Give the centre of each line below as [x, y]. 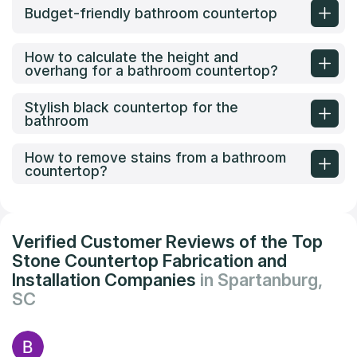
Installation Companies [106, 280]
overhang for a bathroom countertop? [151, 70]
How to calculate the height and [131, 57]
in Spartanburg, [261, 280]
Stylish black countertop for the [131, 107]
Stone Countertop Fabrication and [149, 261]
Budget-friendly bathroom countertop [151, 14]
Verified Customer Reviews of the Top [167, 242]
